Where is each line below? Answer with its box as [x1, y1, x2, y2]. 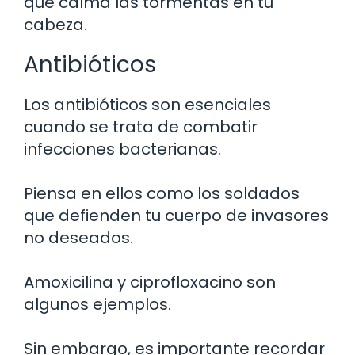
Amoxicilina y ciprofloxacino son [24, 270, 276, 293]
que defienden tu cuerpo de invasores [24, 204, 329, 227]
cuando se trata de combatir [24, 115, 258, 138]
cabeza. [24, 13, 87, 36]
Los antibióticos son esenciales [24, 93, 271, 116]
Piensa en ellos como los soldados [24, 181, 300, 204]
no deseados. [24, 226, 133, 249]
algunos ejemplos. [24, 292, 171, 315]
